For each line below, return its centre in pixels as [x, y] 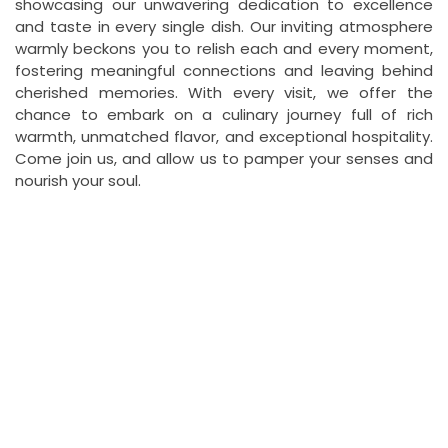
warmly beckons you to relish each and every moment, [224, 48]
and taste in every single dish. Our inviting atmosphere [224, 26]
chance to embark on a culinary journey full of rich [224, 114]
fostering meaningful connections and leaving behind [224, 70]
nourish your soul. [78, 180]
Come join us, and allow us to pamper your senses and [224, 158]
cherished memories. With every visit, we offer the [224, 92]
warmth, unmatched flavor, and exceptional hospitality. [224, 136]
